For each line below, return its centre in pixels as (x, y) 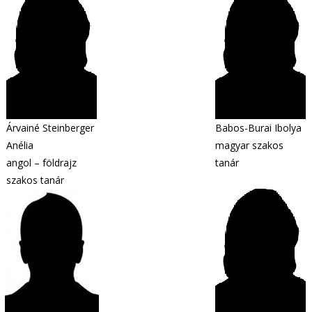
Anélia (20, 145)
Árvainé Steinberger (50, 128)
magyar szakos (249, 145)
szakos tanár (35, 180)
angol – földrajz (41, 163)
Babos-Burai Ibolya (258, 128)
